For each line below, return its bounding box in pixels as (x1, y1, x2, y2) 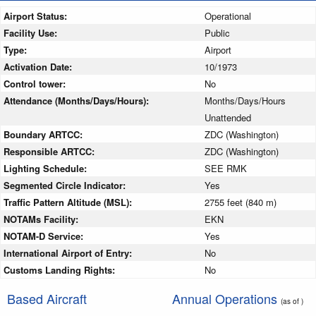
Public (205, 25, 230, 39)
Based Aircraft (7, 288, 87, 308)
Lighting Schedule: (4, 161, 90, 175)
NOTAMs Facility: (4, 212, 81, 226)
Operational (205, 8, 251, 23)
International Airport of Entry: (4, 245, 135, 260)
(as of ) (281, 295, 303, 306)
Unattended (205, 110, 251, 124)
